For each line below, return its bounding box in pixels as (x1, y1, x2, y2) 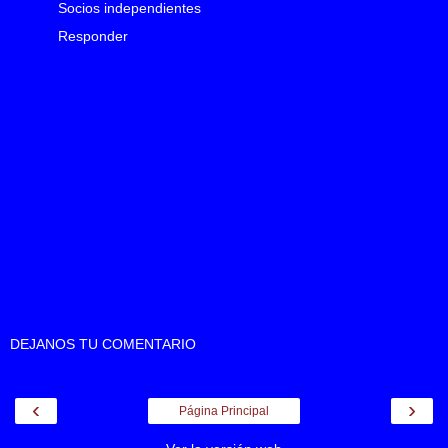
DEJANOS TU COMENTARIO (10, 336, 196, 353)
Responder (58, 28, 128, 45)
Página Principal (179, 404, 269, 419)
